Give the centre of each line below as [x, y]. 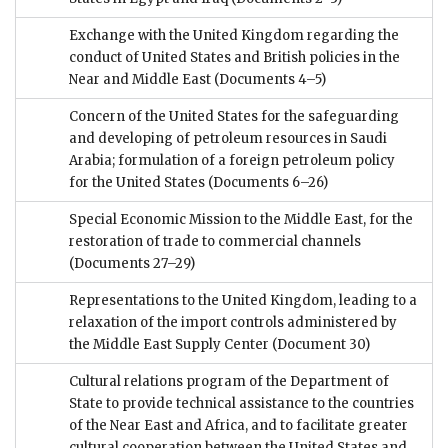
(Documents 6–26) [266, 183]
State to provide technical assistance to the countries [241, 404]
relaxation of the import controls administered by [233, 323]
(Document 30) [319, 345]
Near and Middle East [140, 80]
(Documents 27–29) [132, 264]
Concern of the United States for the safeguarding [234, 117]
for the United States [137, 183]
